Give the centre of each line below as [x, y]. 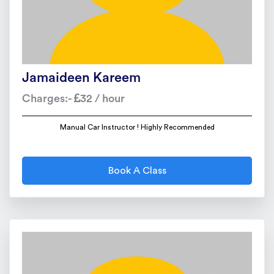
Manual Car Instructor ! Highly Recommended [137, 127]
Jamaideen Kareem [81, 78]
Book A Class [137, 171]
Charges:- [48, 98]
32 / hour [102, 98]
